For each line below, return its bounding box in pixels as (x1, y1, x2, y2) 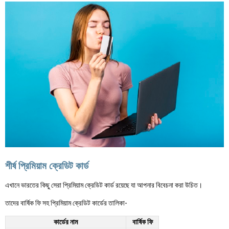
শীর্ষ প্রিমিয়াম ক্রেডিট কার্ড (5, 160, 88, 172)
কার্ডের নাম (54, 217, 78, 226)
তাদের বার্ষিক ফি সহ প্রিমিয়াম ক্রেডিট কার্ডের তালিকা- (5, 198, 127, 207)
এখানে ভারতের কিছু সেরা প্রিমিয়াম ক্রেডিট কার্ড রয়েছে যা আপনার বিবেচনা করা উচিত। (5, 180, 202, 189)
